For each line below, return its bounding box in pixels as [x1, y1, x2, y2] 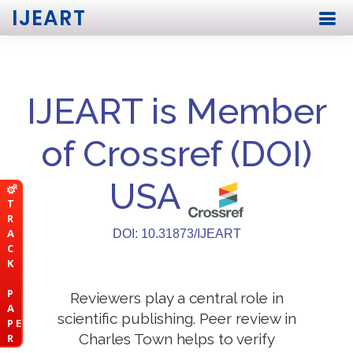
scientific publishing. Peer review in [57, 310, 296, 327]
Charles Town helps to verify [78, 330, 275, 347]
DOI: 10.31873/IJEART [112, 227, 241, 240]
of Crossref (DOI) [41, 133, 312, 175]
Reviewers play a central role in [69, 289, 284, 307]
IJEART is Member [26, 91, 327, 132]
